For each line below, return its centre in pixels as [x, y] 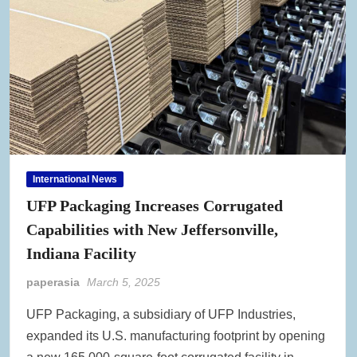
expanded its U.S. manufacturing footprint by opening [176, 335]
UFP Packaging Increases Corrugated [155, 205]
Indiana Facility [82, 253]
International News [75, 179]
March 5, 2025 [124, 282]
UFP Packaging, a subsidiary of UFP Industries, [161, 314]
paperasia [53, 282]
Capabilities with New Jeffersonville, [153, 229]
